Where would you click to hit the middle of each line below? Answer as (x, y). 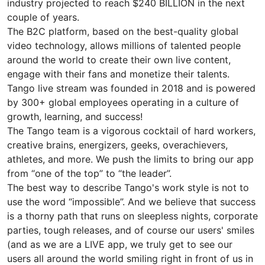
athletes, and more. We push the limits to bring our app (130, 159)
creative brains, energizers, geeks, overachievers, (117, 145)
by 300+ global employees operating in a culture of (123, 102)
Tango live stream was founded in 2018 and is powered (131, 88)
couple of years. (45, 17)
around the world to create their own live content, (119, 59)
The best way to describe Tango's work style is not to (128, 187)
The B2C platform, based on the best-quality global (123, 31)
